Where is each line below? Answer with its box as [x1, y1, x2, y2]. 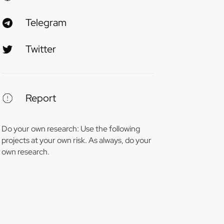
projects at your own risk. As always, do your [1, 135, 151, 145]
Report [25, 91, 56, 104]
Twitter [25, 42, 56, 55]
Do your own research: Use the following [1, 123, 140, 134]
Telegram [25, 16, 66, 29]
